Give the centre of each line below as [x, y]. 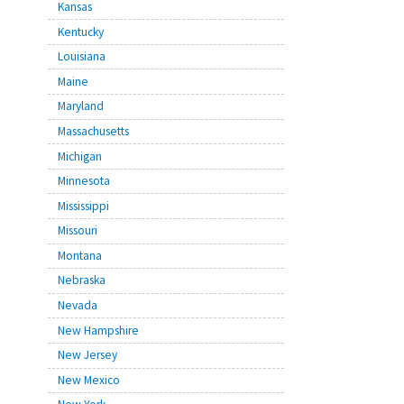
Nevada [77, 306]
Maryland [80, 106]
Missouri [77, 231]
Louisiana [81, 57]
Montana [79, 255]
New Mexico [88, 380]
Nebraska [81, 280]
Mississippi [83, 206]
